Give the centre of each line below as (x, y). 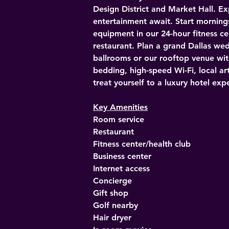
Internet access (121, 168)
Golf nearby (116, 205)
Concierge (112, 181)
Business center (122, 156)
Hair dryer (112, 217)
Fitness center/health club (142, 144)
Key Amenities (120, 107)
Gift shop (111, 193)
